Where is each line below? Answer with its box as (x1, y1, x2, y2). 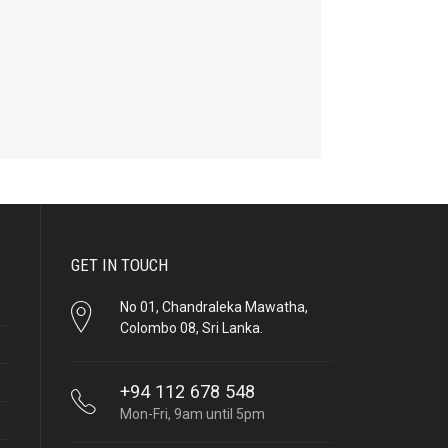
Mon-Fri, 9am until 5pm (119, 405, 265, 422)
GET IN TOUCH (71, 254, 168, 275)
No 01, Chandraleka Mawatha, (119, 298, 308, 315)
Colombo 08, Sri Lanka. (119, 319, 263, 336)
